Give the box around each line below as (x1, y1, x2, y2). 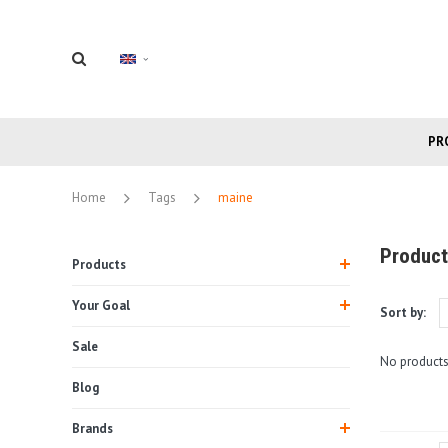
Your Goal (72, 296, 130, 314)
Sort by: (379, 303, 426, 321)
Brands (72, 419, 113, 437)
